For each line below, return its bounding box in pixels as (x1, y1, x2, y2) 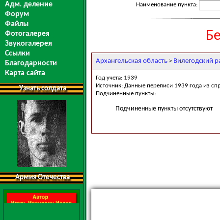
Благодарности (5, 59, 57, 67)
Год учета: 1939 (96, 74, 137, 81)
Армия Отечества (15, 174, 70, 181)
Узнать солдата (19, 85, 66, 92)
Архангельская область (96, 57, 167, 65)
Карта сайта (5, 69, 45, 77)
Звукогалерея (5, 40, 52, 48)
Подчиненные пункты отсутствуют (115, 105, 213, 112)
